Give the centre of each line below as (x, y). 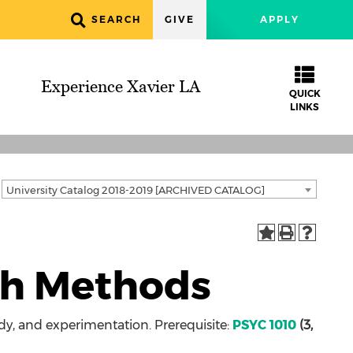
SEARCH (116, 19)
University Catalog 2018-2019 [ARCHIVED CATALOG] (136, 190)
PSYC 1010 (264, 325)
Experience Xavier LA (121, 87)
